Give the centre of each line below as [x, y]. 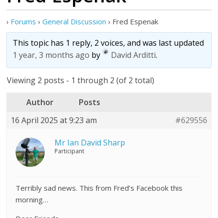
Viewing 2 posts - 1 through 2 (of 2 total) [81, 80]
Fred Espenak [136, 21]
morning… [32, 200]
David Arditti [134, 55]
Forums [24, 21]
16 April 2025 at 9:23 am [54, 120]
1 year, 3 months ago [51, 55]
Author [40, 102]
